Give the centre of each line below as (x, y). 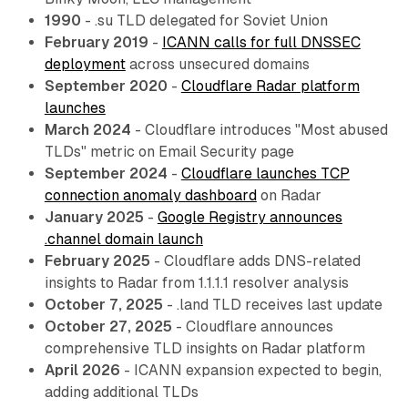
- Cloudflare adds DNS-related (255, 260)
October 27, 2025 (108, 326)
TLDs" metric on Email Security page (169, 151)
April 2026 (82, 370)
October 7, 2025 (103, 304)
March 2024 (87, 129)
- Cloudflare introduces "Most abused (259, 129)
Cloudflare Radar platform (270, 86)
